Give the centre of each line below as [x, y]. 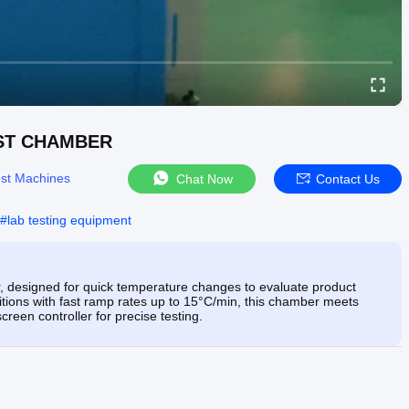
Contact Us [347, 178]
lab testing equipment [69, 220]
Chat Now [204, 178]
